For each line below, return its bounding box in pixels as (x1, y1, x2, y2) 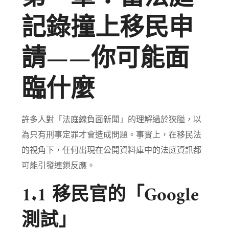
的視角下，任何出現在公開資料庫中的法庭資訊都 (21, 145, 202, 156)
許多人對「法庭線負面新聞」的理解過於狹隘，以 (21, 114, 202, 126)
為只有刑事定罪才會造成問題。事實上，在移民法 (21, 129, 202, 141)
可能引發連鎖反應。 (21, 160, 96, 172)
